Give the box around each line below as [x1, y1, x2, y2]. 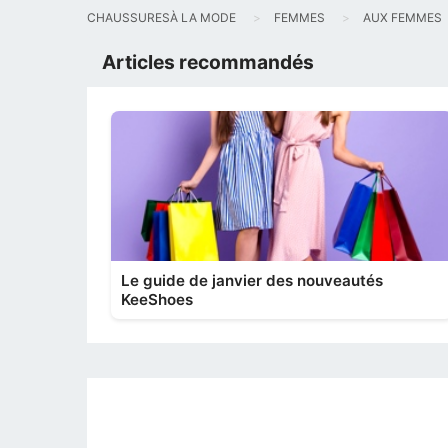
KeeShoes [121, 290, 193, 309]
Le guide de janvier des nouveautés [121, 271, 383, 290]
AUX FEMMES [363, 10, 442, 25]
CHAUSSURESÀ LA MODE [87, 10, 236, 25]
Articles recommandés [102, 50, 314, 74]
